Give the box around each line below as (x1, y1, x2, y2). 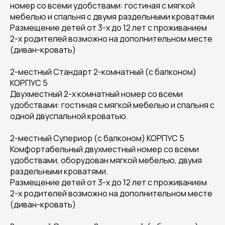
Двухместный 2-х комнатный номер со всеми (10, 88, 183, 99)
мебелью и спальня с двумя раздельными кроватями (10, 11, 214, 22)
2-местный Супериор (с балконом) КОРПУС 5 (10, 133, 184, 144)
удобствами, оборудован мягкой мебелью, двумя (10, 155, 202, 166)
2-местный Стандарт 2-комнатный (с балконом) (10, 66, 196, 77)
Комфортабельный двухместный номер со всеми (10, 144, 199, 155)
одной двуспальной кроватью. (10, 110, 128, 122)
